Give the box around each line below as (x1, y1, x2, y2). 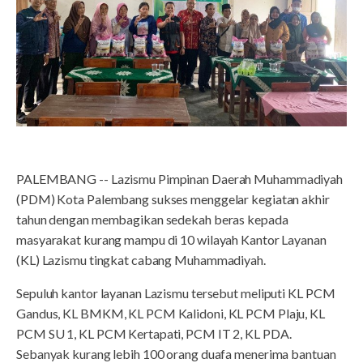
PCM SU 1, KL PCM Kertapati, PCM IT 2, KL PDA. (16, 326, 292, 342)
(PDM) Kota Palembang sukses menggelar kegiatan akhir (16, 191, 330, 207)
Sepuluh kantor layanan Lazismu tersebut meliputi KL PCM (16, 285, 335, 301)
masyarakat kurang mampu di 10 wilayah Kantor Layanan (16, 232, 327, 248)
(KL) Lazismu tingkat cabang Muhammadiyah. (16, 252, 266, 268)
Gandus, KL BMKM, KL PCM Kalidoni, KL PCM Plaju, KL (16, 305, 325, 322)
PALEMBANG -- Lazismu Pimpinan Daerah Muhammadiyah (16, 171, 344, 187)
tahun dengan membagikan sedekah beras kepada (16, 211, 288, 228)
